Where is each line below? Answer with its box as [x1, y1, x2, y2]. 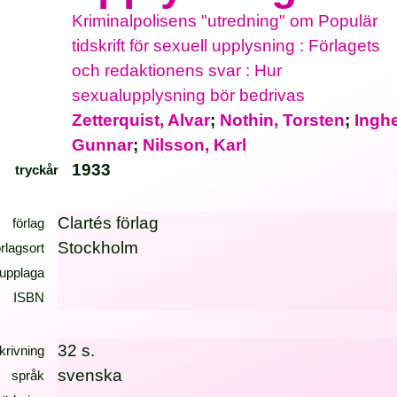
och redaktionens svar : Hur [72, 61, 283, 80]
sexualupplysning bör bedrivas [72, 86, 306, 105]
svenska [58, 366, 123, 385]
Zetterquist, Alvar [72, 111, 211, 129]
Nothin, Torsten [220, 111, 346, 129]
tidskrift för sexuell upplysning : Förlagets [72, 36, 381, 55]
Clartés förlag [58, 214, 160, 232]
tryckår [14, 162, 58, 177]
